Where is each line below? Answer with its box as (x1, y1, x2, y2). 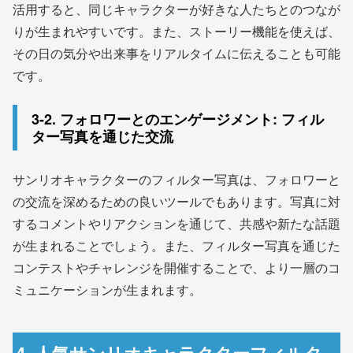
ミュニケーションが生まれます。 (13, 280, 202, 299)
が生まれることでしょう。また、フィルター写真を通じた (13, 236, 340, 255)
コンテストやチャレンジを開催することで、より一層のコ (13, 258, 340, 277)
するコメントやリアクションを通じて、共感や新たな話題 (13, 214, 340, 232)
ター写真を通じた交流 (32, 126, 173, 147)
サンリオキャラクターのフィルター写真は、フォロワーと (13, 169, 340, 188)
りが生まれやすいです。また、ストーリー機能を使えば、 (13, 22, 340, 41)
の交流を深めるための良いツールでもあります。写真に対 (13, 191, 340, 210)
